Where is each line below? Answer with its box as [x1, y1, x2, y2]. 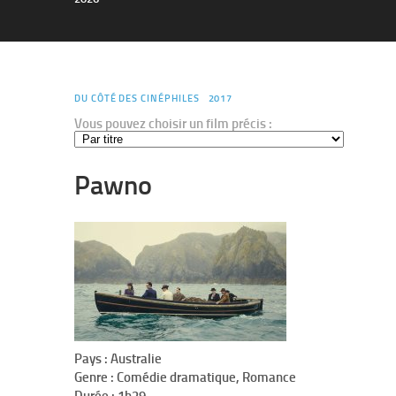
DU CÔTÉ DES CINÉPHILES [74, 93, 200, 104]
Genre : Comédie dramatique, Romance [74, 369, 296, 385]
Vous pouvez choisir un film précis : [74, 116, 272, 132]
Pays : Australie [74, 351, 162, 367]
